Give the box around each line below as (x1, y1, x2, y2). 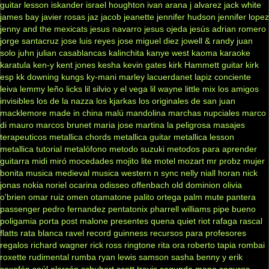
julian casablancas (37, 47, 106, 58)
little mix (185, 83, 216, 94)
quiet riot (177, 216, 210, 226)
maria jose (94, 119, 133, 130)
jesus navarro (90, 23, 142, 34)
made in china (49, 107, 103, 118)
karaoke (220, 47, 250, 58)
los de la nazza (37, 95, 94, 106)
